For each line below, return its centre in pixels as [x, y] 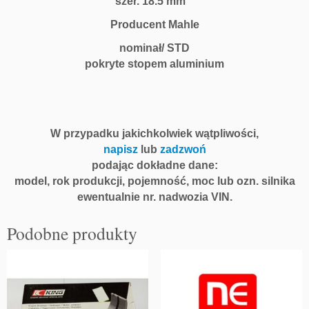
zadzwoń [183, 150]
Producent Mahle [154, 25]
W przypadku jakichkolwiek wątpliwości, [154, 134]
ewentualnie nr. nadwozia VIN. [154, 197]
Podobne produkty [72, 233]
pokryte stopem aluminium [154, 64]
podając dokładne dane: [154, 166]
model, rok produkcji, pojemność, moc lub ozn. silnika [154, 181]
